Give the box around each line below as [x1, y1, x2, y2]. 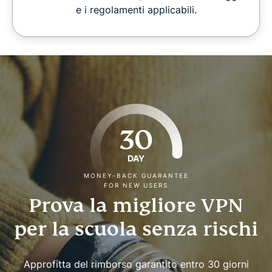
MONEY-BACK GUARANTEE [83, 172, 189, 180]
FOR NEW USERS [104, 182, 168, 189]
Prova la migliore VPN [29, 193, 243, 218]
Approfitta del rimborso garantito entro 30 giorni [23, 258, 249, 271]
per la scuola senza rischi [14, 217, 258, 242]
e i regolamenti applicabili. [75, 4, 197, 16]
